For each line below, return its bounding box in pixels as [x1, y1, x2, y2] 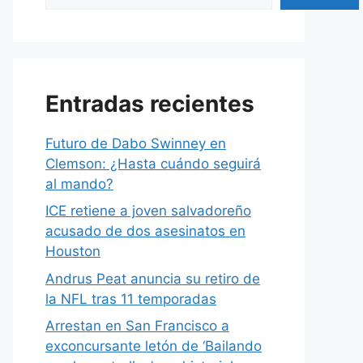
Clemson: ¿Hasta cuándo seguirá [45, 155, 261, 172]
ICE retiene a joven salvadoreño [45, 203, 251, 220]
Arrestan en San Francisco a [45, 318, 229, 335]
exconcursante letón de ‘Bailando [45, 338, 262, 355]
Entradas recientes [45, 89, 254, 117]
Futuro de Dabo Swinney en [45, 135, 226, 152]
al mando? [45, 175, 113, 192]
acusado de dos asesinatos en [45, 223, 246, 240]
